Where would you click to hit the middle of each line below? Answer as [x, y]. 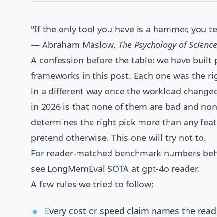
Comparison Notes [94, 24]
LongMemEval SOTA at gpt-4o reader [122, 169]
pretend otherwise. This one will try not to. [119, 138]
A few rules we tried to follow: [92, 184]
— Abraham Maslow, [75, 45]
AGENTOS [78, 16]
